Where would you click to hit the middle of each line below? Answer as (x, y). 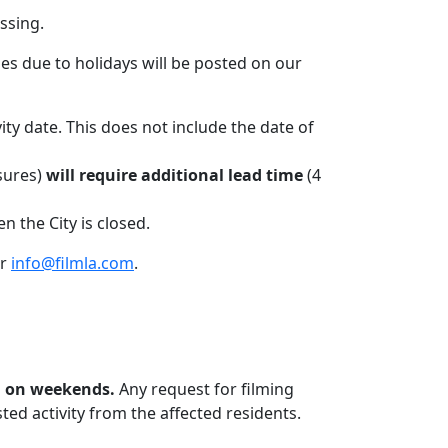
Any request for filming (204, 389)
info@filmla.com (72, 263)
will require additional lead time (174, 175)
